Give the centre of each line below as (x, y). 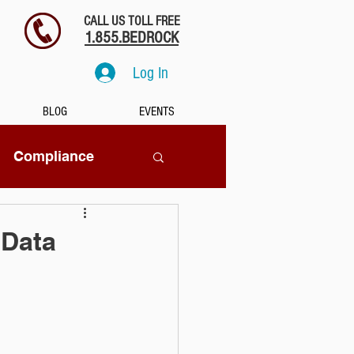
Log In (150, 73)
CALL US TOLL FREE (132, 21)
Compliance (54, 156)
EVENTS (156, 111)
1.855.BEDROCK (132, 38)
